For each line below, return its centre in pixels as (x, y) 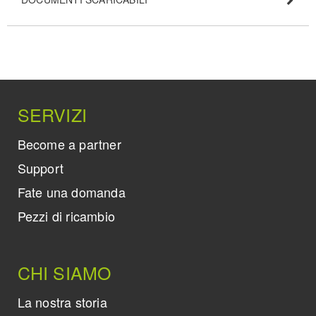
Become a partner (69, 144)
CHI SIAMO (64, 272)
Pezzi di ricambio (66, 216)
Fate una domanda (71, 192)
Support (41, 168)
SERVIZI (52, 115)
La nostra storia (62, 302)
